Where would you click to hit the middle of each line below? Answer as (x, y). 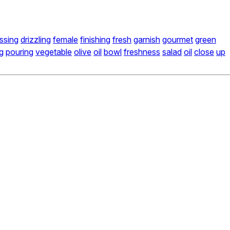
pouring (20, 52)
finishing (95, 40)
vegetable (54, 52)
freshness (142, 52)
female (65, 40)
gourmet (178, 40)
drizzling (36, 40)
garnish (147, 40)
